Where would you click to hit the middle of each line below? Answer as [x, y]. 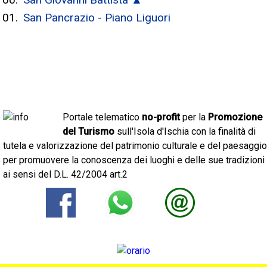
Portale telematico [102, 117]
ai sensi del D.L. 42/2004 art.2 [65, 174]
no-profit [161, 117]
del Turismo [89, 131]
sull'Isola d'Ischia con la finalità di [185, 131]
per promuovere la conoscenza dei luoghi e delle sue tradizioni [134, 160]
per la [194, 117]
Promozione [235, 117]
